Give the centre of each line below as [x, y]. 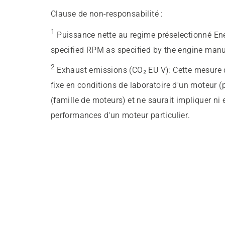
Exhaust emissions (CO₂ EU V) [113, 70]
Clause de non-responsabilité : [107, 14]
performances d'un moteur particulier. [120, 116]
